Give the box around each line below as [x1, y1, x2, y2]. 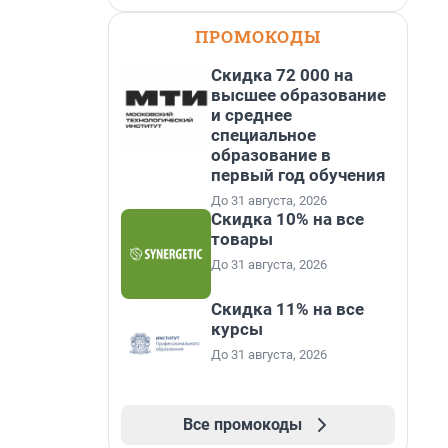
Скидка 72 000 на [211, 65, 353, 85]
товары [211, 229, 273, 249]
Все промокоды [182, 415, 302, 434]
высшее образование [211, 85, 386, 105]
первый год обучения [211, 165, 386, 185]
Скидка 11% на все [211, 299, 364, 319]
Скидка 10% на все [211, 209, 364, 229]
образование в [211, 145, 331, 165]
